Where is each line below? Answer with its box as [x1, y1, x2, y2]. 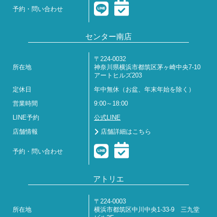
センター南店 [85, 32, 132, 41]
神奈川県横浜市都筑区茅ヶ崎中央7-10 [94, 64, 201, 71]
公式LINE [94, 114, 121, 121]
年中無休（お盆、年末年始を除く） [94, 86, 195, 93]
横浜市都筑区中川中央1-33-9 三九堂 [94, 206, 200, 213]
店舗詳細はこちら [101, 128, 151, 135]
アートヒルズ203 [94, 72, 142, 79]
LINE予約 [13, 114, 39, 121]
